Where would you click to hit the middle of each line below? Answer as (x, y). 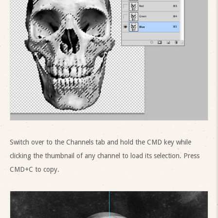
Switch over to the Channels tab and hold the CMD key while (100, 142)
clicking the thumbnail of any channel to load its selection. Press (105, 156)
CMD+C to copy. (35, 170)
